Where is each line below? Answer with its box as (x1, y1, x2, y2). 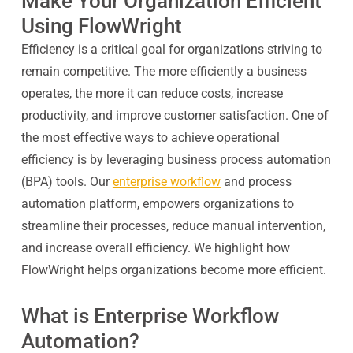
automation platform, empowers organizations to (20, 196, 294, 211)
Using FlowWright (20, 14, 182, 38)
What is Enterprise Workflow (20, 304, 279, 328)
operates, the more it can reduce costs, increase (20, 86, 283, 101)
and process (223, 174, 292, 189)
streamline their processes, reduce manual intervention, (20, 218, 325, 233)
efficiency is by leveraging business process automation (20, 152, 331, 167)
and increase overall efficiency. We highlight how (20, 240, 290, 255)
